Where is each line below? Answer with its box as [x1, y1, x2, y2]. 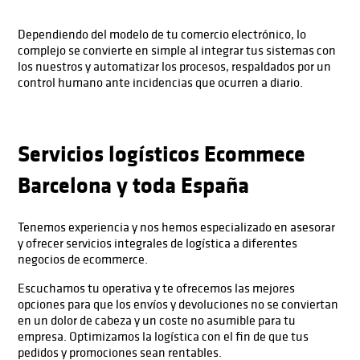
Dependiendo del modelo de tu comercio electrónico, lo [18, 26, 307, 43]
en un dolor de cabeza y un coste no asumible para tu [18, 311, 297, 328]
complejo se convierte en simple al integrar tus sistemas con [18, 42, 337, 59]
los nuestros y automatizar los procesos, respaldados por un [18, 58, 332, 75]
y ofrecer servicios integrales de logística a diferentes [18, 234, 298, 251]
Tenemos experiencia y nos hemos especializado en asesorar [18, 218, 336, 235]
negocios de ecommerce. [18, 250, 149, 267]
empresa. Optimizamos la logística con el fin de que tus [18, 327, 309, 344]
